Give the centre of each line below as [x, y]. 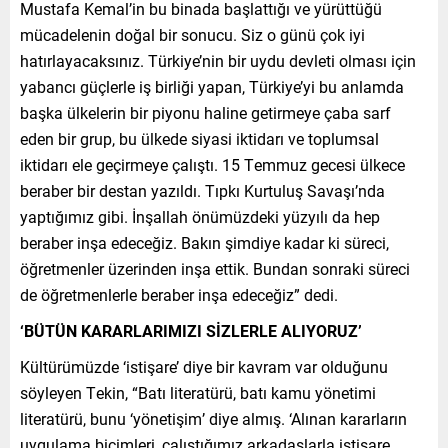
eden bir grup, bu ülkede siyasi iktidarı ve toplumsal [199, 138]
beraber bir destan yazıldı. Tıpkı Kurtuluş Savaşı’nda [202, 190]
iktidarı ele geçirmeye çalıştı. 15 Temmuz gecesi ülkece [212, 164]
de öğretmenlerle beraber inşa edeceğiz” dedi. [179, 294]
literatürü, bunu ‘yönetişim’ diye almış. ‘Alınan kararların [213, 418]
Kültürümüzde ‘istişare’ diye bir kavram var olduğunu [204, 366]
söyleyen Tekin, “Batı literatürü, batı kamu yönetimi [198, 392]
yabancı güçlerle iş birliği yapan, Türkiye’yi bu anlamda [212, 86]
